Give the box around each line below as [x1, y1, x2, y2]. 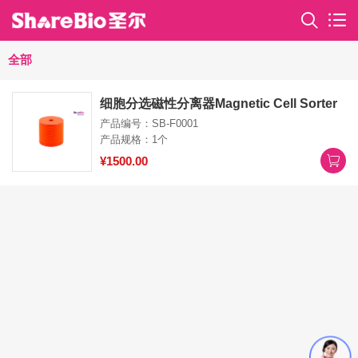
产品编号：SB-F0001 [100, 117, 198, 129]
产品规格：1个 [100, 133, 168, 145]
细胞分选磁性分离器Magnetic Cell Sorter [100, 97, 337, 110]
